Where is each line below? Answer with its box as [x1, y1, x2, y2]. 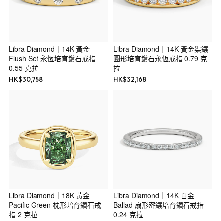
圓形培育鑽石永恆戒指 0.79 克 [113, 53, 207, 64]
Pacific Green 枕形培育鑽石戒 [8, 200, 101, 210]
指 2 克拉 [8, 209, 37, 220]
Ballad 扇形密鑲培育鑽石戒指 [113, 200, 204, 210]
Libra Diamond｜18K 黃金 [8, 190, 90, 201]
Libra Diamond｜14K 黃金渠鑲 [113, 44, 208, 54]
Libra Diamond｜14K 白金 [113, 190, 194, 201]
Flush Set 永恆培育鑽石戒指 [8, 53, 96, 64]
